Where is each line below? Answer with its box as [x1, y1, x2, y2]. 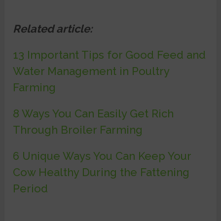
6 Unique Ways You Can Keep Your [13, 149, 191, 163]
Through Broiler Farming [13, 123, 143, 137]
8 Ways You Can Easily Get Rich [13, 107, 174, 120]
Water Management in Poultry [13, 65, 170, 78]
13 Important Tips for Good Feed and [13, 48, 206, 62]
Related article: [13, 22, 93, 36]
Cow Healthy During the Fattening [13, 166, 190, 179]
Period [13, 182, 48, 195]
